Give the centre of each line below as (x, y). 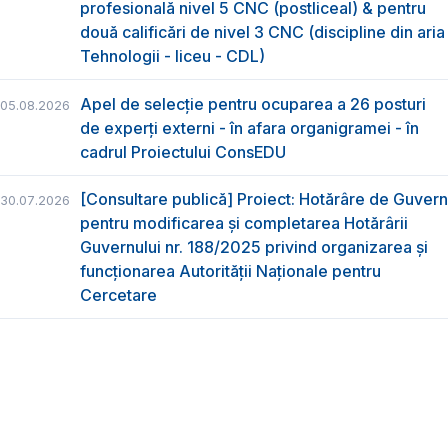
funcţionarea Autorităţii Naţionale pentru (230, 271)
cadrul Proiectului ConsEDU (183, 151)
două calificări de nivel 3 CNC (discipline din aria (262, 32)
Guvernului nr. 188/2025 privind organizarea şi (254, 247)
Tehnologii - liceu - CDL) (172, 56)
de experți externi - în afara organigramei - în (249, 127)
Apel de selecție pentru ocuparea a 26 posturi (253, 103)
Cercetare (118, 295)
